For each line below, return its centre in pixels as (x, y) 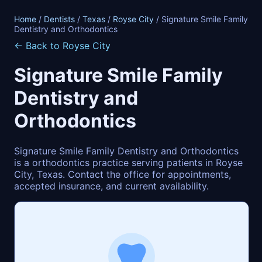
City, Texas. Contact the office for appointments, (123, 174)
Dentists (59, 19)
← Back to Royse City (62, 46)
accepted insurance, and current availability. (111, 186)
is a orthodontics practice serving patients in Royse (128, 162)
